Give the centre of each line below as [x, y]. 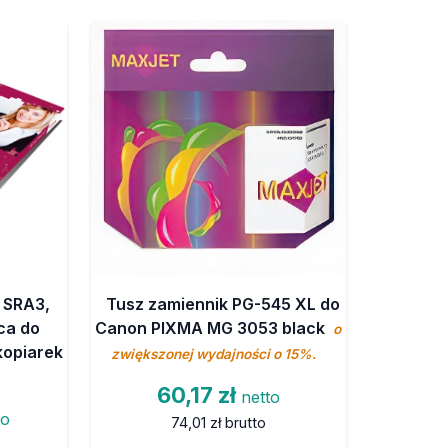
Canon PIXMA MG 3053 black [212, 327]
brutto [245, 422]
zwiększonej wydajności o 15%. [213, 353]
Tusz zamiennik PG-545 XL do [223, 303]
